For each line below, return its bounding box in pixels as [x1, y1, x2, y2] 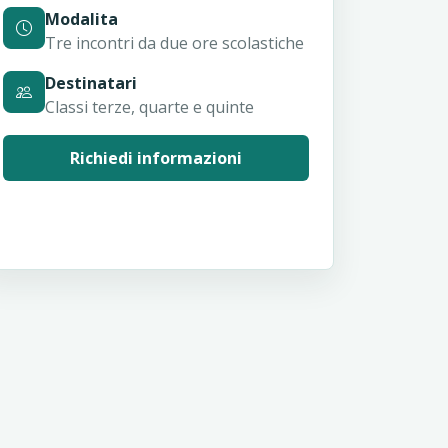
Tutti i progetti [94, 210, 218, 233]
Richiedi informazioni [70, 147, 242, 170]
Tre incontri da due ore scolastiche [45, 32, 304, 55]
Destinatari [45, 72, 137, 95]
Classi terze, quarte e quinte [45, 96, 254, 119]
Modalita [45, 8, 118, 31]
